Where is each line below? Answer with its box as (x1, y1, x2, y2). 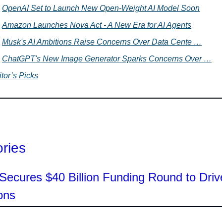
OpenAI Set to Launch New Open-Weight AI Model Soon (2, 4, 200, 13)
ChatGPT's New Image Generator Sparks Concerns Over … (2, 55, 212, 63)
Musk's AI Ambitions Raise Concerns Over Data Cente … (2, 38, 202, 47)
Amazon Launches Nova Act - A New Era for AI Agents (2, 21, 191, 30)
